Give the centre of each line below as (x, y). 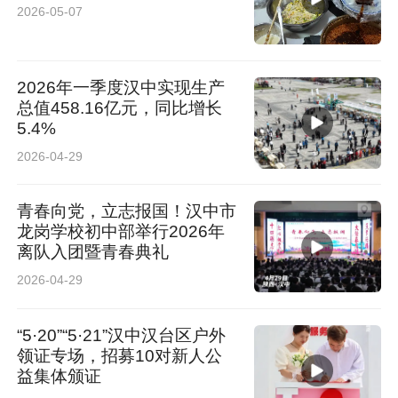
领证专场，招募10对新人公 (120, 355)
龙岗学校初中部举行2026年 (121, 232)
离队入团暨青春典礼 (93, 252)
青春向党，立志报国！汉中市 (127, 211)
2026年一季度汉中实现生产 (121, 87)
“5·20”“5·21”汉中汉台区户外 (122, 335)
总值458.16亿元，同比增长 (120, 107)
